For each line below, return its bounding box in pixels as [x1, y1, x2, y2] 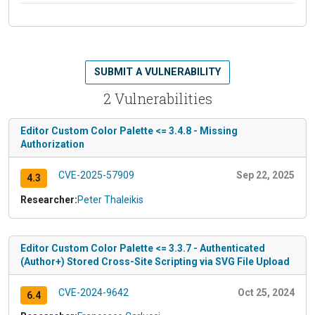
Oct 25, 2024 [238, 286, 295, 298]
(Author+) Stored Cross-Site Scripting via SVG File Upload [20, 255, 290, 267]
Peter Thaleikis [77, 193, 143, 205]
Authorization [20, 138, 84, 150]
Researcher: [20, 193, 77, 205]
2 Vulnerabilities [103, 89, 212, 108]
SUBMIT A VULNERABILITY [94, 65, 221, 78]
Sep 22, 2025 [236, 169, 295, 181]
